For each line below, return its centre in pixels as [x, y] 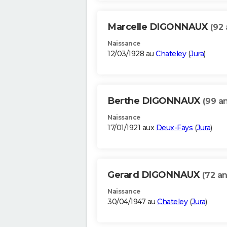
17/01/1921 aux [132, 128]
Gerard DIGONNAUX [155, 175]
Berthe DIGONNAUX [155, 101]
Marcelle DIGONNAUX [159, 27]
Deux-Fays [174, 128]
